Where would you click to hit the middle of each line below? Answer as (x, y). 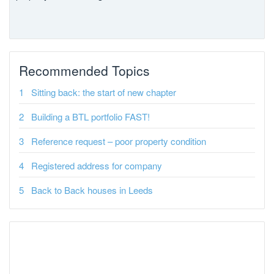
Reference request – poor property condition (119, 141)
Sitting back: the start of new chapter (104, 92)
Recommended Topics (84, 70)
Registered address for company (97, 165)
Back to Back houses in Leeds (92, 190)
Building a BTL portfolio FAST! (91, 117)
